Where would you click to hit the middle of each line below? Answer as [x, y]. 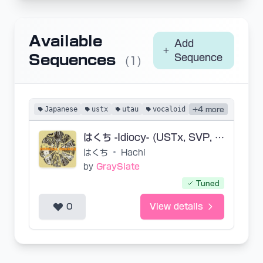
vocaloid [169, 109]
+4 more [208, 109]
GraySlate [118, 167]
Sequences [75, 60]
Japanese [61, 109]
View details [176, 207]
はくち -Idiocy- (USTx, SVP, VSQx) [220, 137]
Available [65, 41]
